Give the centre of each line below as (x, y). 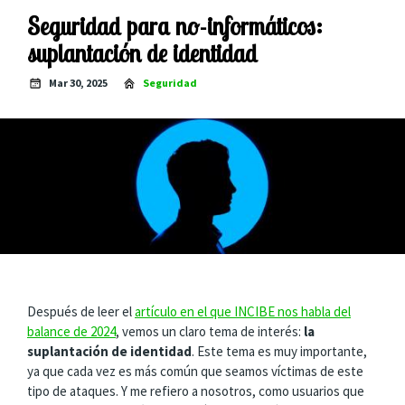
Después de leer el (81, 311)
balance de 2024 (71, 331)
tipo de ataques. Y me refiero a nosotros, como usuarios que (196, 391)
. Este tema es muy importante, (279, 351)
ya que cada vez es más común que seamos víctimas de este (195, 371)
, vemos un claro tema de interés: (210, 331)
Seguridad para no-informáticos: (175, 26)
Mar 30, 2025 (78, 83)
